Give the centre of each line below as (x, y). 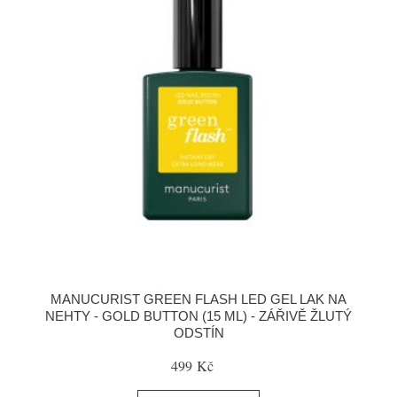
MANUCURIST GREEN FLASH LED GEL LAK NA (198, 299)
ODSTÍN (198, 333)
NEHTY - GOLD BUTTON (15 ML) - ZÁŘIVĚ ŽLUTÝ (198, 316)
